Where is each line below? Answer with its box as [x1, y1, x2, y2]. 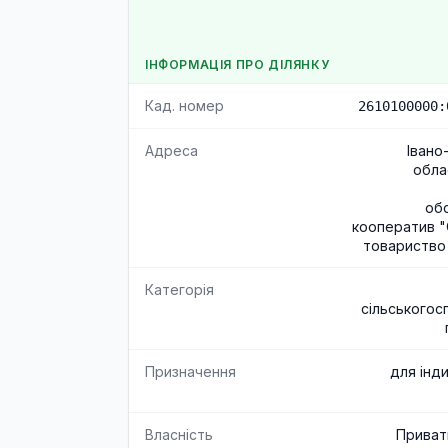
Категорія [145, 281, 214, 298]
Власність [145, 426, 213, 443]
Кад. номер [145, 97, 224, 114]
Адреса [145, 142, 198, 159]
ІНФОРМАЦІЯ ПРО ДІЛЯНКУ [145, 57, 330, 72]
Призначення [145, 363, 236, 380]
